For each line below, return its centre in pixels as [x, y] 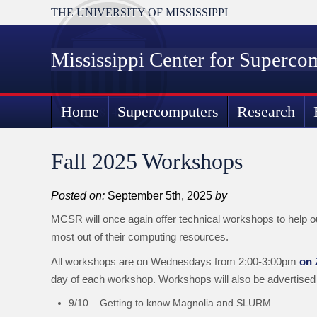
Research [266, 111]
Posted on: [78, 196]
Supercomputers [168, 111]
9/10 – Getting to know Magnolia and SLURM [170, 302]
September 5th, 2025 [160, 196]
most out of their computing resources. [140, 236]
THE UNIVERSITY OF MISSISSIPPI [139, 12]
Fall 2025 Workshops [147, 161]
